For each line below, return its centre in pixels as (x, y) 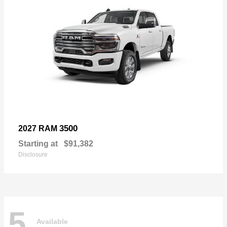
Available (52, 221)
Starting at (38, 144)
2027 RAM (39, 129)
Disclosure (33, 155)
